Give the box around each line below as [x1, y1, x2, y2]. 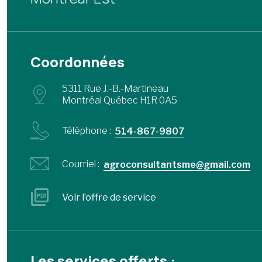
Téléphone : [62, 125, 111, 136]
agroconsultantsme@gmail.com [104, 159, 250, 170]
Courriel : [62, 158, 99, 170]
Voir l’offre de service [62, 191, 156, 203]
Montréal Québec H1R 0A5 [62, 95, 177, 106]
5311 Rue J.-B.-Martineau [62, 83, 168, 94]
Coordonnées [30, 52, 125, 71]
